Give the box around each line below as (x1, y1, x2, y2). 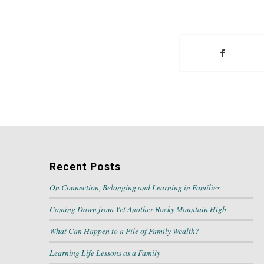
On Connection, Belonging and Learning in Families (49, 181, 220, 193)
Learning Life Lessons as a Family (49, 247, 160, 259)
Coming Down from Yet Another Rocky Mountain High (49, 203, 226, 215)
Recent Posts (49, 161, 121, 173)
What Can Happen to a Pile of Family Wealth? (49, 225, 199, 237)
